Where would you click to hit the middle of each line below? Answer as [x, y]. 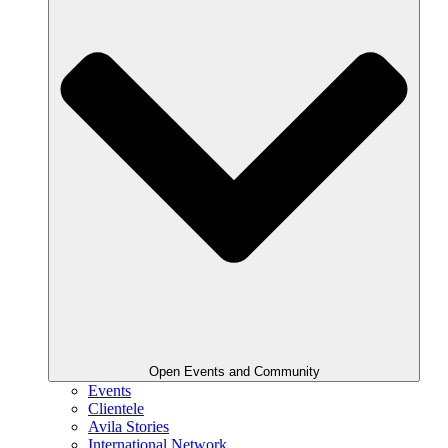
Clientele [116, 408]
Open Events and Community [234, 371]
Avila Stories [128, 426]
